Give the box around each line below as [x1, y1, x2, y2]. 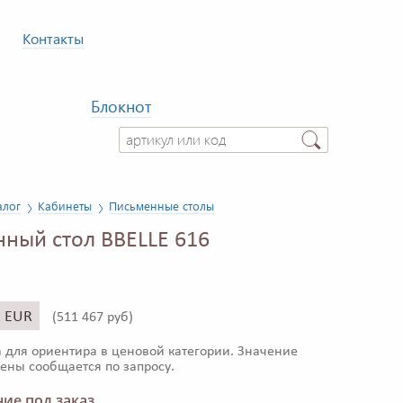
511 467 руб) [57, 310, 133, 326]
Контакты [22, 29, 84, 48]
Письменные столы [109, 198, 214, 214]
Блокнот [91, 95, 151, 117]
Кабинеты [38, 198, 92, 214]
